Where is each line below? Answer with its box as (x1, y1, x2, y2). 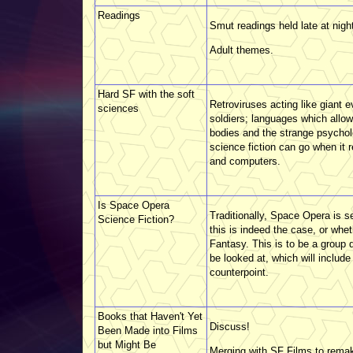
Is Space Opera (98, 199, 169, 211)
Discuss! (210, 320, 250, 333)
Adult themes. (210, 43, 273, 56)
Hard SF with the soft (98, 87, 195, 100)
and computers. (210, 154, 281, 167)
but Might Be (98, 338, 156, 351)
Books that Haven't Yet (98, 310, 203, 322)
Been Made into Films (98, 324, 198, 336)
